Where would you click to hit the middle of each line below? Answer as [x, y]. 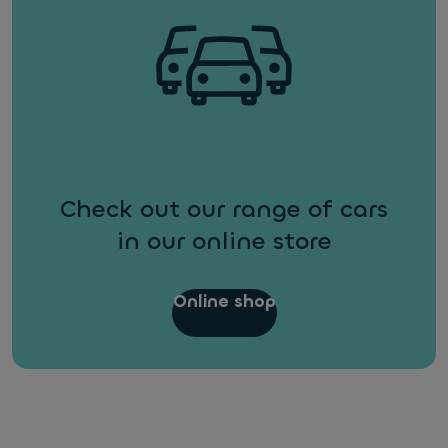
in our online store [224, 241]
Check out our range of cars [224, 209]
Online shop [224, 301]
